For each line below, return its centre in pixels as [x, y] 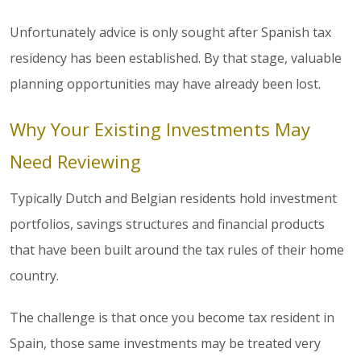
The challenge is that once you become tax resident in [172, 318]
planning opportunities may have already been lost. [165, 84]
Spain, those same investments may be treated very [165, 344]
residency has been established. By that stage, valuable [176, 58]
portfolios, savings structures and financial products [167, 224]
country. [34, 276]
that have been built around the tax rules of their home [177, 250]
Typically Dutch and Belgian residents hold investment [173, 199]
